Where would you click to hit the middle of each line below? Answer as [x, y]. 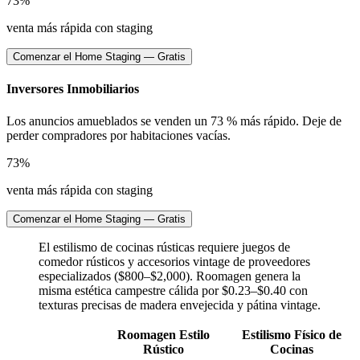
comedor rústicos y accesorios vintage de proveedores [174, 261]
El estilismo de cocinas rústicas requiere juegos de [164, 247]
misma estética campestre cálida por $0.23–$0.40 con [173, 290]
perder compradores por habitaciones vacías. [119, 135]
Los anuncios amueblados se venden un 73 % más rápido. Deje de [174, 121]
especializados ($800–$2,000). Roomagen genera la [170, 276]
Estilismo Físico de [292, 334]
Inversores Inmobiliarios [73, 89]
